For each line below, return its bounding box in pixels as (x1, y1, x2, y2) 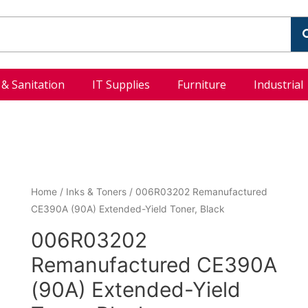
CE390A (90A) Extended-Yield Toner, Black (30, 203, 225, 214)
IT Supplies (91, 77, 150, 92)
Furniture (177, 77, 226, 92)
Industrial (253, 77, 303, 92)
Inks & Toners (65, 186, 126, 197)
